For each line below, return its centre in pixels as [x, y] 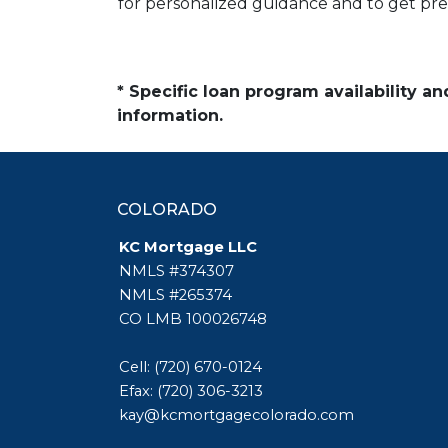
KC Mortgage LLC [188, 247]
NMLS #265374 [179, 295]
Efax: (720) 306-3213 [191, 391]
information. [170, 115]
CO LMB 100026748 [193, 319]
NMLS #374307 [184, 271]
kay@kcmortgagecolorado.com [236, 415]
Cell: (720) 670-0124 [194, 367]
